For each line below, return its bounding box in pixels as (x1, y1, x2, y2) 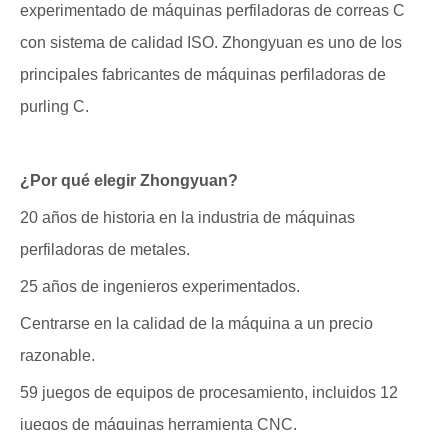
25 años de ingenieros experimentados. (20, 278, 300, 295)
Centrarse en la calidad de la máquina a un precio (20, 315, 373, 332)
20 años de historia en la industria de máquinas (20, 209, 355, 226)
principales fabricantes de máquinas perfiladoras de (20, 66, 386, 83)
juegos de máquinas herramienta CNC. (20, 416, 297, 433)
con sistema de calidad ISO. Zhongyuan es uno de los (20, 34, 402, 51)
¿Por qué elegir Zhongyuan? (20, 172, 238, 189)
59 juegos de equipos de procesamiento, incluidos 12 (20, 384, 398, 401)
